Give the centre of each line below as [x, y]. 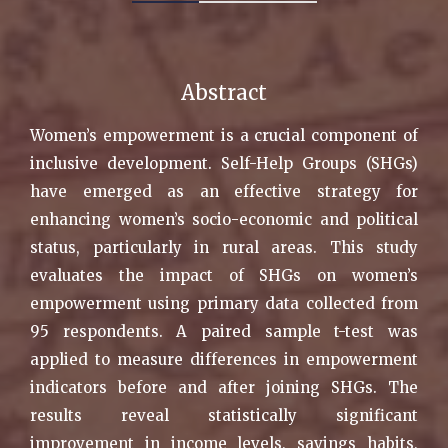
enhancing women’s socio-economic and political [224, 219]
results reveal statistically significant [224, 415]
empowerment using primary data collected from [224, 303]
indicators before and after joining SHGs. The [224, 387]
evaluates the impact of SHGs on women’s [224, 275]
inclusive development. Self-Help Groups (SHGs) [224, 163]
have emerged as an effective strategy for [224, 191]
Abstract [224, 92]
